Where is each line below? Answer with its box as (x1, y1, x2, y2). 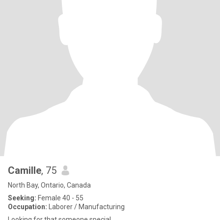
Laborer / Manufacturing (47, 203, 125, 211)
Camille (8, 165, 41, 176)
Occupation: (8, 203, 47, 211)
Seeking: (8, 194, 36, 202)
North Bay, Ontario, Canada (8, 181, 91, 189)
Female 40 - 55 (36, 194, 83, 202)
